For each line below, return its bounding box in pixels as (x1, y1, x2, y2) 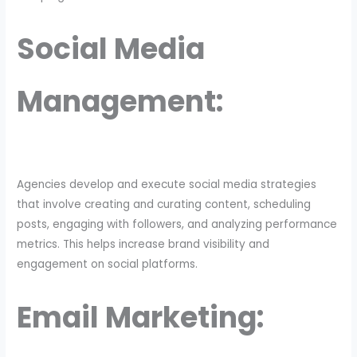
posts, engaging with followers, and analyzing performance (17, 216, 338, 232)
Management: (17, 81, 224, 123)
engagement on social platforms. (17, 256, 198, 272)
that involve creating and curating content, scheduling (17, 196, 312, 212)
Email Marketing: (17, 296, 265, 338)
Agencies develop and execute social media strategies (17, 176, 317, 192)
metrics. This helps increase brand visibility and (17, 236, 270, 252)
